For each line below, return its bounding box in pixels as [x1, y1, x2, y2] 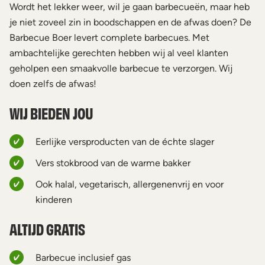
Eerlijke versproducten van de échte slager [35, 136, 214, 147]
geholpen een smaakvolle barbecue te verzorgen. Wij [9, 63, 232, 74]
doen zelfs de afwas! [9, 78, 96, 89]
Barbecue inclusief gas [35, 252, 131, 263]
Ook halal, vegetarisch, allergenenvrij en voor [35, 179, 224, 190]
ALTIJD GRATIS [9, 219, 85, 238]
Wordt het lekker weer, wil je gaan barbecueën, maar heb [9, 1, 250, 12]
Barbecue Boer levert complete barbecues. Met [9, 32, 209, 43]
